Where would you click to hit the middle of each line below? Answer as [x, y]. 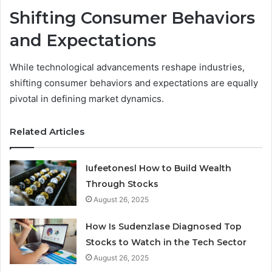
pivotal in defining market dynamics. [87, 99]
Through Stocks [122, 184]
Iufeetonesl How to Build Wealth [159, 168]
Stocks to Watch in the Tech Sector [166, 242]
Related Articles [47, 131]
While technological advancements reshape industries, [127, 67]
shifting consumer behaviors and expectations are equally [134, 83]
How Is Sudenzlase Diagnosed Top [164, 226]
